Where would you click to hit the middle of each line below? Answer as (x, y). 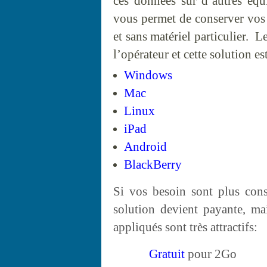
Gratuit (168, 254)
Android (145, 147)
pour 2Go (212, 254)
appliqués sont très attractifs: (185, 227)
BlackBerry (153, 164)
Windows (148, 75)
